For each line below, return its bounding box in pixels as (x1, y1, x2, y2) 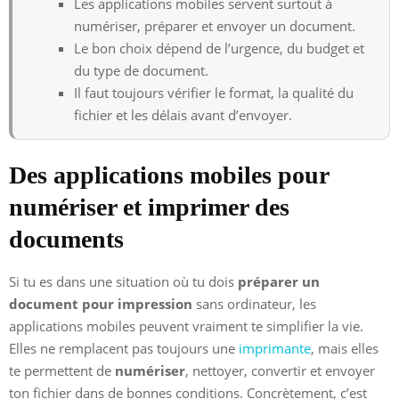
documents (9, 224, 124, 253)
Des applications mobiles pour (9, 160, 329, 189)
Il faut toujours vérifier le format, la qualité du (74, 83, 354, 102)
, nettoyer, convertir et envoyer (185, 361, 375, 379)
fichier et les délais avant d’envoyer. (74, 105, 292, 124)
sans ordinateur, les (192, 294, 316, 313)
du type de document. (74, 61, 208, 79)
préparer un (238, 272, 320, 290)
